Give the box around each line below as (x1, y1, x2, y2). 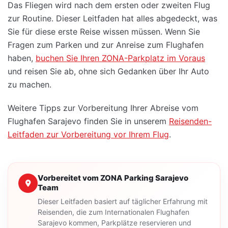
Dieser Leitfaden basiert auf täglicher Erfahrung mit (38, 197, 208, 206)
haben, (8, 53, 36, 64)
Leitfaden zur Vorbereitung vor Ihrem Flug (8, 129, 169, 140)
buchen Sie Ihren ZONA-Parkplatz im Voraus (36, 53, 205, 64)
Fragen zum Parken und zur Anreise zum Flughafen (8, 40, 204, 50)
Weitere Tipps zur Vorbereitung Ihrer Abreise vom (8, 103, 198, 113)
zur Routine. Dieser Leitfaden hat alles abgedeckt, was (8, 13, 217, 24)
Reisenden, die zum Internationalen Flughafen (38, 208, 189, 217)
